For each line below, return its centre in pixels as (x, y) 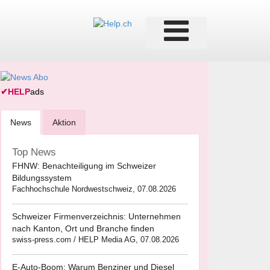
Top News (34, 152)
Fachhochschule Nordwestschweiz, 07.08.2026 (94, 189)
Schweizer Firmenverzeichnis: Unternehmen (96, 217)
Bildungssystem (42, 178)
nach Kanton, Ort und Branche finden (83, 229)
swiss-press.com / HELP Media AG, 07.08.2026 (96, 240)
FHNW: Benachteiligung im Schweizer (84, 166)
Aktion (64, 123)
